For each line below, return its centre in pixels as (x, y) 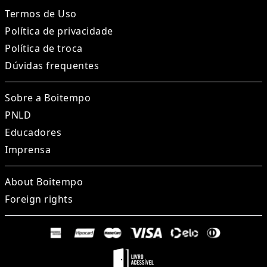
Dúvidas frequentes (52, 66)
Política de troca (44, 49)
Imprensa (28, 150)
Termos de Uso (41, 14)
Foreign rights (39, 199)
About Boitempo (44, 182)
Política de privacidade (59, 31)
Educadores (33, 133)
